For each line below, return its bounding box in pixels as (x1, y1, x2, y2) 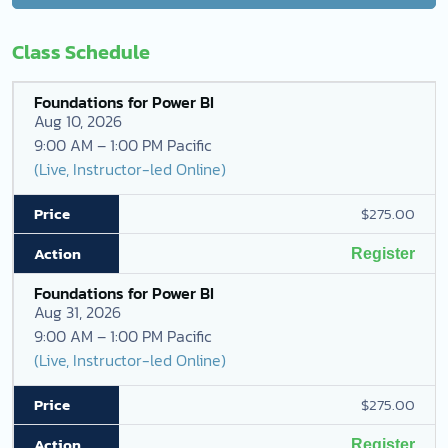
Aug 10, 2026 (34, 109, 122, 133)
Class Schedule (12, 37, 150, 67)
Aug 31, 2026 (34, 300, 121, 324)
